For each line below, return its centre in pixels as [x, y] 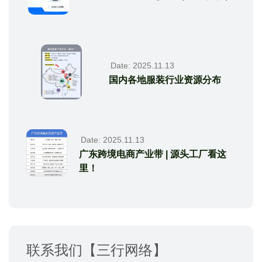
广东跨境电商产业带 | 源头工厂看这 [153, 154]
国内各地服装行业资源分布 [165, 80]
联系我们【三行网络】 [96, 250]
